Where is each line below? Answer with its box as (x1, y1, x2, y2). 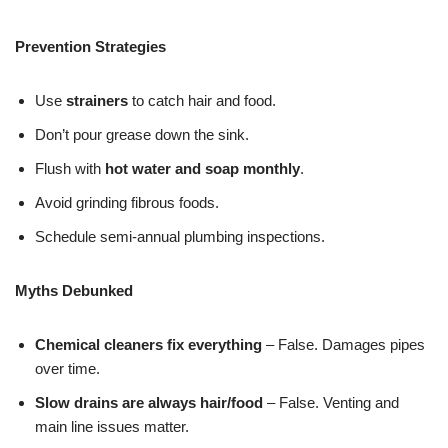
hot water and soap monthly (105, 160, 300, 178)
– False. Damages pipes (262, 336, 425, 354)
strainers (66, 92, 128, 110)
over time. (35, 360, 100, 378)
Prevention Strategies (15, 38, 166, 56)
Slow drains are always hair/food (35, 394, 263, 412)
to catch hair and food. (128, 92, 276, 110)
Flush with (35, 160, 105, 178)
